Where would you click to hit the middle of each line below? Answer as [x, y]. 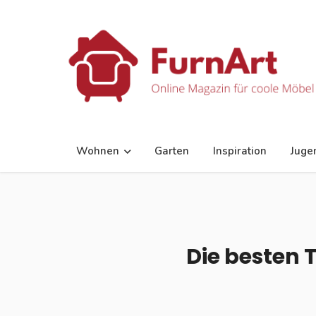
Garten [172, 151]
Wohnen [98, 151]
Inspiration [240, 151]
